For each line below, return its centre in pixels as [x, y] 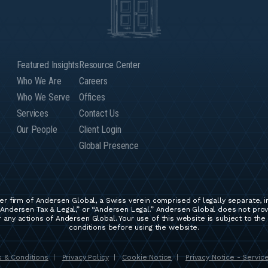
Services [32, 114]
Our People [37, 130]
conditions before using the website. [134, 228]
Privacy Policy [85, 257]
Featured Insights [48, 65]
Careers [93, 81]
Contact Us [99, 114]
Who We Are [39, 81]
